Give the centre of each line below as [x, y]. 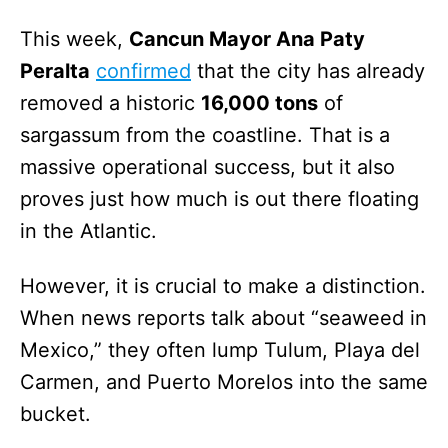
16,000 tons [259, 102]
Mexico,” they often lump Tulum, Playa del [220, 349]
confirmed [143, 70]
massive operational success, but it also [207, 166]
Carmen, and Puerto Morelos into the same [224, 381]
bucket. [55, 413]
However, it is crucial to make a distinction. [223, 285]
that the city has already [308, 70]
